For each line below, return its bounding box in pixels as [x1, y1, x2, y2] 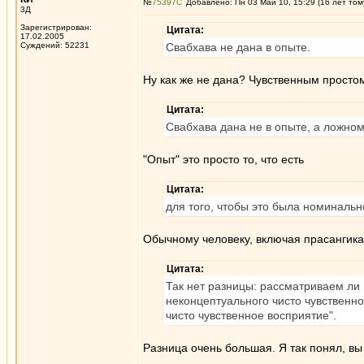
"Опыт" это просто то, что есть [143, 153, 304, 166]
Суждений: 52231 [20, 41, 89, 50]
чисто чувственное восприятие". [166, 309, 336, 322]
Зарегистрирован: [20, 23, 92, 32]
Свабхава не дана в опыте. [166, 41, 310, 54]
